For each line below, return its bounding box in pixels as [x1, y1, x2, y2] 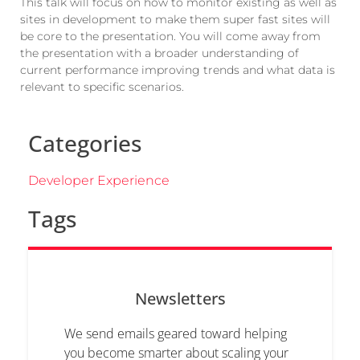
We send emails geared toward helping [64, 325, 287, 343]
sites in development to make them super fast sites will [20, 11, 330, 27]
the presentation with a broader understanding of [20, 45, 299, 60]
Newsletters [134, 288, 226, 310]
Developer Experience [28, 173, 170, 189]
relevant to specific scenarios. [20, 79, 184, 94]
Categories [28, 128, 142, 159]
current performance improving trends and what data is [20, 62, 335, 77]
